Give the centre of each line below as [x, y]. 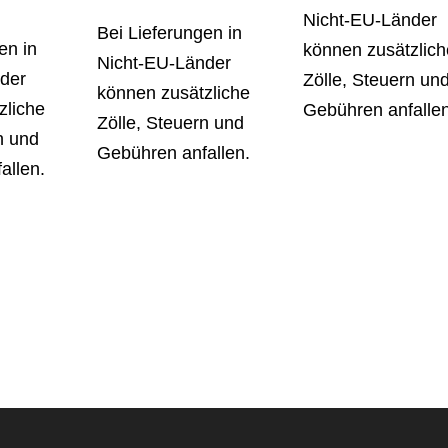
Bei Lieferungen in [170, 33]
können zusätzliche [174, 93]
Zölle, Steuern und [171, 123]
